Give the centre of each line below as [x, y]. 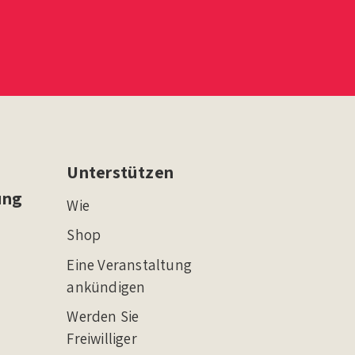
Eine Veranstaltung [129, 264]
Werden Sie [103, 316]
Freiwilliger [102, 338]
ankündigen [106, 286]
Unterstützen [120, 172]
